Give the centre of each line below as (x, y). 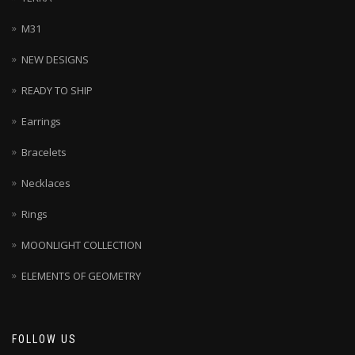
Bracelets (44, 153)
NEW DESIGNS (55, 60)
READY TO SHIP (57, 91)
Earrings (41, 122)
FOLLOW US (44, 340)
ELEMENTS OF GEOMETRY (81, 276)
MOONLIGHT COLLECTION (82, 245)
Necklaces (46, 183)
